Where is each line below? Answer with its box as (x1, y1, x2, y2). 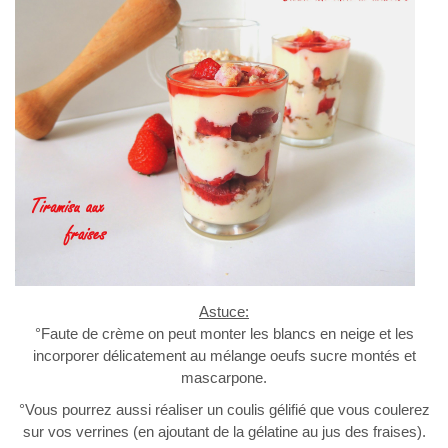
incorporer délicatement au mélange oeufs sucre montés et (32, 347, 416, 365)
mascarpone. (181, 369, 267, 387)
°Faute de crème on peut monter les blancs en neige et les (34, 325, 414, 343)
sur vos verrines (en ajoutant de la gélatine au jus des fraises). (22, 423, 426, 441)
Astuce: (199, 303, 249, 321)
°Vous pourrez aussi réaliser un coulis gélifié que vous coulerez (18, 401, 430, 419)
